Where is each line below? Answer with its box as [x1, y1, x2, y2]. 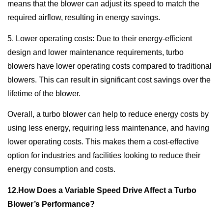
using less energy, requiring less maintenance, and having [7, 124, 209, 133]
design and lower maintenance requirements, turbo [7, 48, 184, 56]
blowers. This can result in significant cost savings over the [7, 75, 211, 84]
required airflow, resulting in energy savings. [7, 13, 160, 22]
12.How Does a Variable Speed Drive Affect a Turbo [7, 186, 196, 194]
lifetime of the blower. [7, 89, 81, 98]
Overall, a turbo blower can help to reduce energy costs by [7, 110, 209, 119]
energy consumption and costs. [7, 165, 115, 174]
